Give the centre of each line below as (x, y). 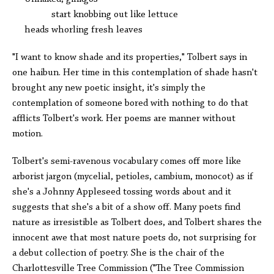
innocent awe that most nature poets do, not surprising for (134, 238)
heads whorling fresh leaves (77, 30)
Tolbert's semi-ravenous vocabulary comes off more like (127, 161)
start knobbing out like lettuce (95, 15)
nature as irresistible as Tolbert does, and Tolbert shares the (137, 223)
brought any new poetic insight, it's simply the (109, 88)
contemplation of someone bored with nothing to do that (130, 103)
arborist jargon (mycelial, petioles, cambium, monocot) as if (133, 177)
